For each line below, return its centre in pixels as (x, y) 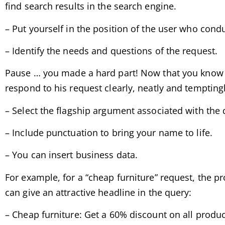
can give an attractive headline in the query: (98, 192)
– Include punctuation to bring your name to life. (109, 133)
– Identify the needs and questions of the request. (111, 50)
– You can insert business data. (72, 155)
